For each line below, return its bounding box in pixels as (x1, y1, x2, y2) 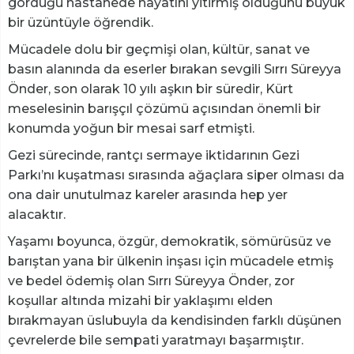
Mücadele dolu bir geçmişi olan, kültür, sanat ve (8, 42, 310, 58)
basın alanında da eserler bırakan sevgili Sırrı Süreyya (8, 62, 341, 77)
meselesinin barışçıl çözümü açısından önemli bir (8, 101, 321, 117)
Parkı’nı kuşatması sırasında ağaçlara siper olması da (8, 168, 345, 183)
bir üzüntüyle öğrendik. (8, 15, 156, 31)
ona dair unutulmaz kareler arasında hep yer (8, 187, 288, 203)
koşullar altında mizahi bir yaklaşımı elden (8, 293, 273, 309)
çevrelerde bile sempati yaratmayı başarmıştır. (8, 333, 307, 348)
